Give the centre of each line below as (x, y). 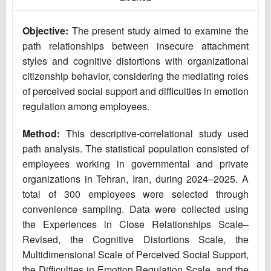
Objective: (45, 31)
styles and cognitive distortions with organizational (135, 61)
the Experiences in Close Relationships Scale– (135, 224)
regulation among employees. (86, 106)
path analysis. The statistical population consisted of (135, 149)
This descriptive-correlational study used (154, 134)
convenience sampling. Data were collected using (135, 209)
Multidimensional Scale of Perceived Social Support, (135, 255)
